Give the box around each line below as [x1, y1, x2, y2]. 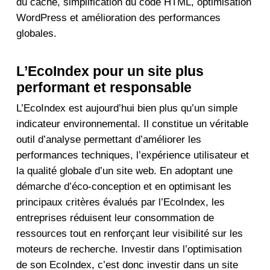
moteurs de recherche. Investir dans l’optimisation [16, 243, 242, 255]
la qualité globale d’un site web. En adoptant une [16, 165, 233, 177]
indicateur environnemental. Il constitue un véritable [16, 118, 248, 130]
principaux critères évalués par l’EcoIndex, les [16, 196, 225, 208]
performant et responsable [16, 79, 192, 95]
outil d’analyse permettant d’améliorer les [16, 133, 201, 145]
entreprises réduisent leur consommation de [16, 212, 214, 224]
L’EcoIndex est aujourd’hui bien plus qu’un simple [16, 102, 237, 114]
